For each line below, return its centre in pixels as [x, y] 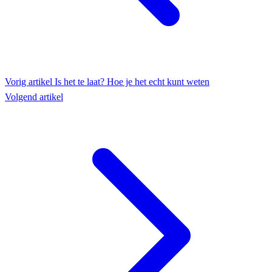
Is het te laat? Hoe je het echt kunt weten [132, 82]
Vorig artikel [30, 82]
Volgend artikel [34, 97]
